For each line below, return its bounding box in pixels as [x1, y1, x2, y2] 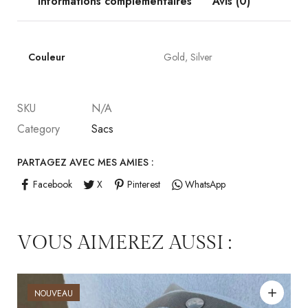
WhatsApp [184, 177, 225, 192]
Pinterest [126, 177, 160, 192]
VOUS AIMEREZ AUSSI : [17, 232, 232, 255]
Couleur [28, 49, 65, 64]
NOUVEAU [34, 287, 73, 300]
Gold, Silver [164, 49, 212, 64]
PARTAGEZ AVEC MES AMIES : [17, 155, 154, 169]
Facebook [32, 177, 72, 192]
